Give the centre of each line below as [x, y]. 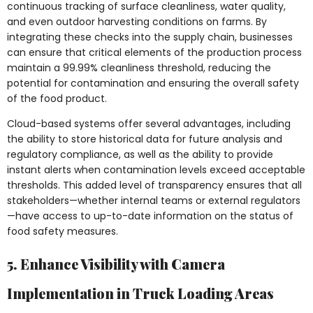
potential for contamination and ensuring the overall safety [153, 83]
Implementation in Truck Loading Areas [140, 293]
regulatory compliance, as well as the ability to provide [140, 155]
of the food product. [57, 98]
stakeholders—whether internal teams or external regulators [154, 201]
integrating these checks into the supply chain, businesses [150, 37]
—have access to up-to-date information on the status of [150, 216]
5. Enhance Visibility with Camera [116, 263]
